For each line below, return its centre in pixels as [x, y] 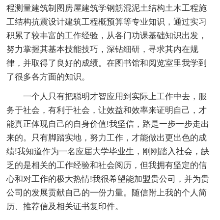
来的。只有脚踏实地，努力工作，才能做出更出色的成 [107, 137]
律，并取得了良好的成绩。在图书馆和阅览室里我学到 [107, 63]
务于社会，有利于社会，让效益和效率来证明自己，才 [107, 110]
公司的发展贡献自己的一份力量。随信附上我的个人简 [107, 192]
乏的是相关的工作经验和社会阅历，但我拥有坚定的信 [107, 165]
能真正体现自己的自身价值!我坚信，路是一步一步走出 [108, 124]
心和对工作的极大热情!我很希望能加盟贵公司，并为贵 [108, 179]
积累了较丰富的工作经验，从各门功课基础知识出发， [107, 35]
